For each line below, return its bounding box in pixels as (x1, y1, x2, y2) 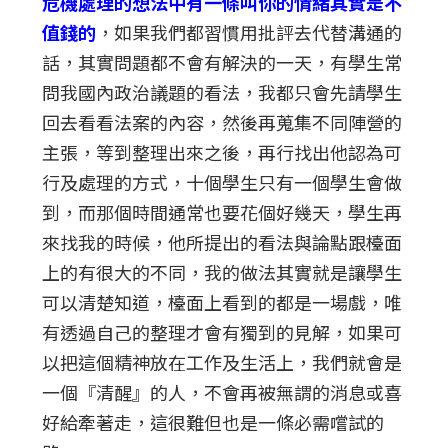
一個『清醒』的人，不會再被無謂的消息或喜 (42, 378, 403, 405)
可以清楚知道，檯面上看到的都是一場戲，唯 (42, 288, 403, 315)
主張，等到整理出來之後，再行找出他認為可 (42, 138, 403, 165)
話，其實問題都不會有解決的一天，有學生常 (42, 48, 403, 75)
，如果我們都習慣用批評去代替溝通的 (96, 18, 403, 45)
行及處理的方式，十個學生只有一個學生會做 (42, 168, 403, 195)
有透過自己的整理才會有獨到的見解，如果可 (42, 318, 403, 345)
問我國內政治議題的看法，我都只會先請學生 (42, 78, 403, 105)
